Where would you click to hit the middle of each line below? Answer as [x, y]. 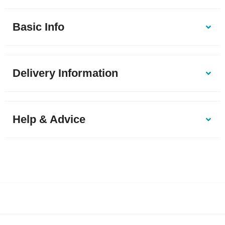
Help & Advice [49, 119]
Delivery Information [65, 73]
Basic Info [38, 27]
